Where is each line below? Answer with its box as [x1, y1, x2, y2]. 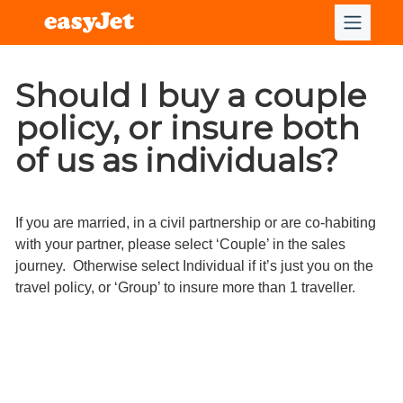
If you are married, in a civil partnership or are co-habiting [15, 215, 376, 230]
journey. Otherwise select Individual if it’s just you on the [15, 258, 373, 273]
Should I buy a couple [15, 76, 366, 115]
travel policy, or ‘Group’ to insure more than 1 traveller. [15, 280, 355, 295]
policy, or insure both [15, 108, 360, 148]
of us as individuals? [15, 140, 338, 180]
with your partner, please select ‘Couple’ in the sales [15, 237, 345, 252]
